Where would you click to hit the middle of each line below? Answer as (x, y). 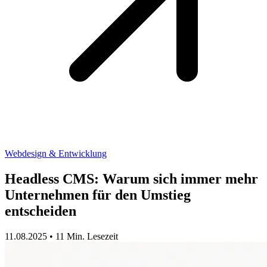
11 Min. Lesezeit (87, 236)
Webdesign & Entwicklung (56, 153)
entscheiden (41, 211)
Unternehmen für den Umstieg (98, 195)
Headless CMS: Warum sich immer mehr (131, 178)
